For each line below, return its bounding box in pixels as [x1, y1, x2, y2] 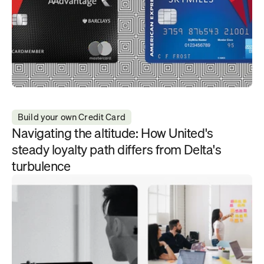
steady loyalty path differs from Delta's [12, 139, 222, 160]
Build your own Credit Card [18, 110, 126, 124]
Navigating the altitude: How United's [12, 123, 213, 143]
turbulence [12, 156, 71, 176]
